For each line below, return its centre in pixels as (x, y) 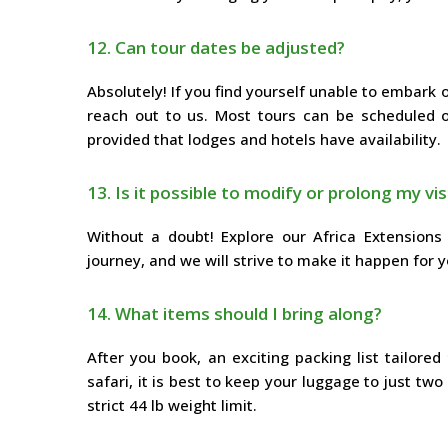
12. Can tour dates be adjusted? (216, 48)
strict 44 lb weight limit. (172, 405)
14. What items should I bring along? (234, 314)
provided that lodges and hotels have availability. (264, 139)
